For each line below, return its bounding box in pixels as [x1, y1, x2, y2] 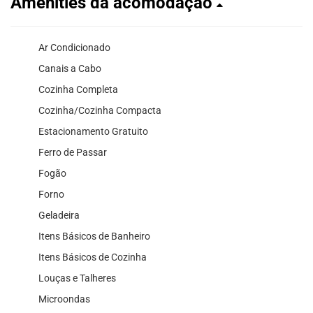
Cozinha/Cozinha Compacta [38, 104, 161, 116]
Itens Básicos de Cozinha [38, 251, 147, 263]
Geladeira [38, 209, 80, 221]
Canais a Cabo [38, 62, 101, 74]
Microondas [38, 293, 90, 305]
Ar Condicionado [38, 41, 110, 53]
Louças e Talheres [38, 272, 116, 284]
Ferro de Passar [38, 146, 107, 158]
